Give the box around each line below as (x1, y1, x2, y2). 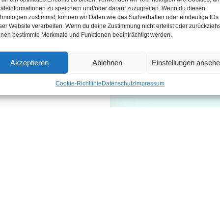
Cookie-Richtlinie (55, 80, 102, 87)
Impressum (135, 80, 165, 87)
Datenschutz (101, 80, 135, 87)
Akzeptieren (10, 58, 49, 67)
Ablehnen (92, 58, 123, 67)
